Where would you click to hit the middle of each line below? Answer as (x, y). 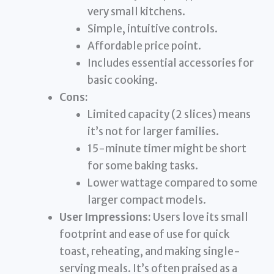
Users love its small (200, 217)
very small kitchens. (136, 12)
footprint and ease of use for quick (145, 235)
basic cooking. (122, 80)
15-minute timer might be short (167, 149)
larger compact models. (146, 200)
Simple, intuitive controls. (152, 29)
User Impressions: (106, 217)
